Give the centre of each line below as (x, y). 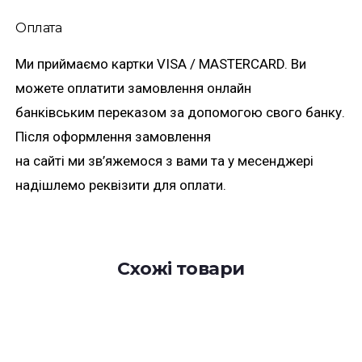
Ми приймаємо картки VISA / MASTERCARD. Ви (161, 64)
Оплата (39, 28)
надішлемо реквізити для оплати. (121, 185)
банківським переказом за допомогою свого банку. (180, 112)
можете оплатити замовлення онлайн (133, 88)
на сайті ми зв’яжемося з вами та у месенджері (164, 161)
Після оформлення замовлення (113, 137)
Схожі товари (181, 269)
